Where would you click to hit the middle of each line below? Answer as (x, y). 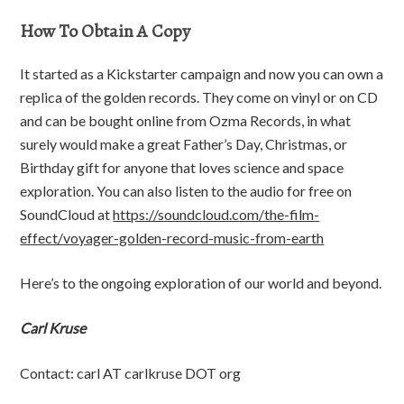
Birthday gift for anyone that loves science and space (182, 168)
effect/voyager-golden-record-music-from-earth (172, 238)
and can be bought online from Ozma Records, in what (186, 121)
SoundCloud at (67, 215)
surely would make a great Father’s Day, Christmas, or (184, 144)
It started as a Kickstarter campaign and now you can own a (202, 74)
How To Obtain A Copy (106, 32)
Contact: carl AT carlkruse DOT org (131, 373)
